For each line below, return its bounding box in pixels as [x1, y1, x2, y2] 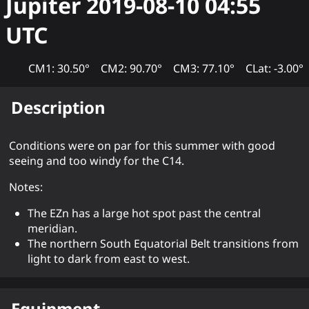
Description [11, 95, 106, 119]
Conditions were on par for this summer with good [8, 138, 275, 154]
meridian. [28, 221, 77, 237]
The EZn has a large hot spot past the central [28, 206, 261, 221]
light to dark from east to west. [28, 251, 190, 267]
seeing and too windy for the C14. [8, 153, 184, 169]
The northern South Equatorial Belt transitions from [28, 236, 299, 252]
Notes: [8, 179, 43, 195]
